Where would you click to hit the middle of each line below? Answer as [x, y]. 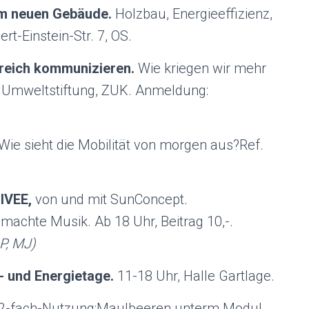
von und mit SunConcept [110, 199]
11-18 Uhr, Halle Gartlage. [196, 276]
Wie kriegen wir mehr [202, 68]
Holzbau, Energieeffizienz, [194, 14]
